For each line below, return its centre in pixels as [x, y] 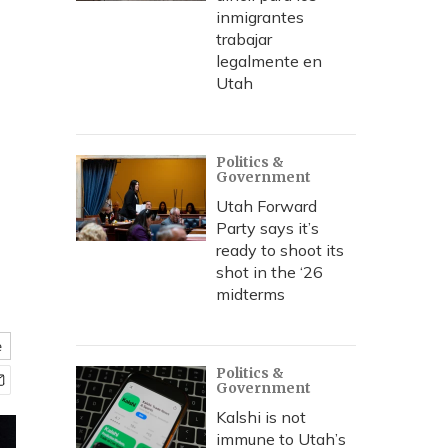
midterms [250, 294]
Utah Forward [266, 206]
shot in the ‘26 [269, 272]
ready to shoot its [280, 250]
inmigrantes [260, 17]
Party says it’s [267, 228]
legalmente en [269, 61]
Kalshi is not [261, 417]
